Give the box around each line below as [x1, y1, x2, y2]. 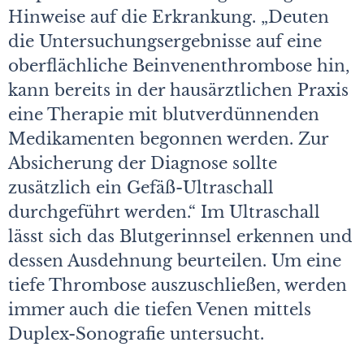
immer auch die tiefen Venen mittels [8, 300, 311, 320]
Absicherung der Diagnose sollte [8, 154, 277, 174]
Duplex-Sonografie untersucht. [8, 324, 264, 344]
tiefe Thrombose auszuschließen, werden [8, 275, 347, 296]
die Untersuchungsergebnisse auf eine [8, 32, 322, 52]
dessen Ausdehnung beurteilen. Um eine [8, 251, 341, 271]
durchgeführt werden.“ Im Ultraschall [8, 202, 320, 223]
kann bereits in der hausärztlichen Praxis [8, 80, 349, 101]
